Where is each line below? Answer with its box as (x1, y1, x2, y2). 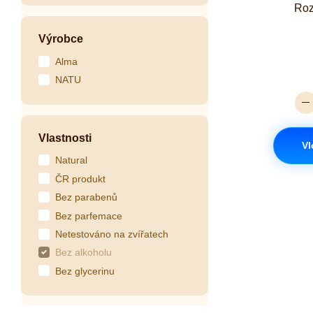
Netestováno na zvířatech (55, 228, 168, 240)
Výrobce (38, 33, 83, 45)
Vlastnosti (38, 131, 92, 144)
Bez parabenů (55, 191, 117, 203)
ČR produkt (55, 173, 105, 184)
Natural (55, 154, 87, 166)
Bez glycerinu (55, 265, 115, 277)
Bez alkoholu (55, 247, 112, 259)
